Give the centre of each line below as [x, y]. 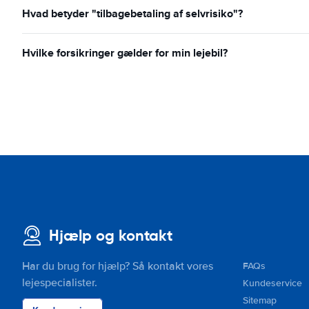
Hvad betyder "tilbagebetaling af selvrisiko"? [132, 13]
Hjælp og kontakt [111, 236]
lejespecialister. [60, 283]
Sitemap [260, 300]
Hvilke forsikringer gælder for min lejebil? [125, 53]
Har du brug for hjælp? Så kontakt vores [118, 266]
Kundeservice [272, 283]
